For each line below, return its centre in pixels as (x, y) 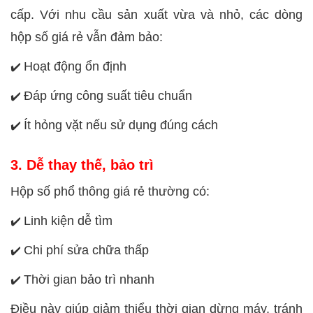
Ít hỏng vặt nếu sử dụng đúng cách (121, 125)
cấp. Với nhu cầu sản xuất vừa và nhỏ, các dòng (156, 14)
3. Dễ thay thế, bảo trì (82, 165)
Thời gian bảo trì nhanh (89, 279)
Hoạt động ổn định (75, 66)
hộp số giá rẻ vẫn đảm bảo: (87, 37)
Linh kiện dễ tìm (68, 220)
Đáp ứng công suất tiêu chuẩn (108, 95)
